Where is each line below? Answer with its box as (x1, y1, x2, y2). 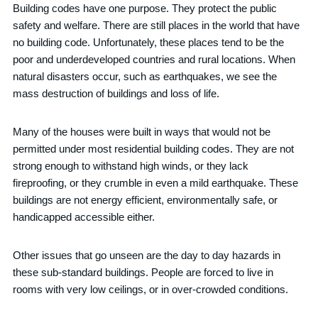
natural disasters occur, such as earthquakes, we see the (13, 70, 278, 82)
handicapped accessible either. (13, 211, 155, 223)
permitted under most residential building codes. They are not (13, 143, 295, 155)
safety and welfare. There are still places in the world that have (13, 19, 300, 31)
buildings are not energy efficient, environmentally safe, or (13, 194, 278, 206)
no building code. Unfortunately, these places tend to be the (13, 36, 285, 48)
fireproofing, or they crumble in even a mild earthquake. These (13, 177, 299, 189)
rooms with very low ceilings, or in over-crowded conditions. (13, 283, 289, 295)
